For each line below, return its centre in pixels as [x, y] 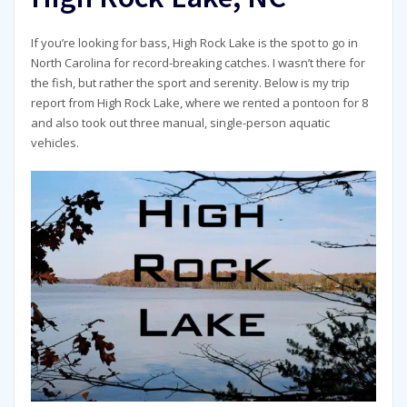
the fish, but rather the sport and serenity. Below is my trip [190, 82]
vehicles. [55, 142]
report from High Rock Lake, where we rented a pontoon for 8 [199, 102]
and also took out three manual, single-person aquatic [180, 122]
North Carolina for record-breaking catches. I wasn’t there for [198, 62]
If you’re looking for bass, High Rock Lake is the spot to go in [194, 42]
